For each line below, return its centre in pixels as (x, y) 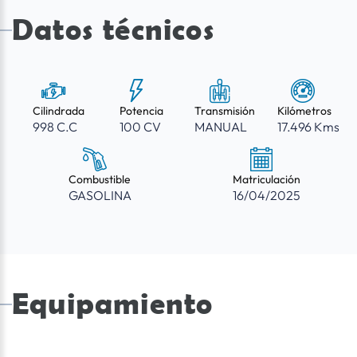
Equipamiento (113, 304)
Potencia (142, 111)
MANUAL (221, 127)
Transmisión (225, 111)
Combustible (100, 180)
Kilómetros (304, 111)
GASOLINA (100, 196)
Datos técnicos (114, 29)
